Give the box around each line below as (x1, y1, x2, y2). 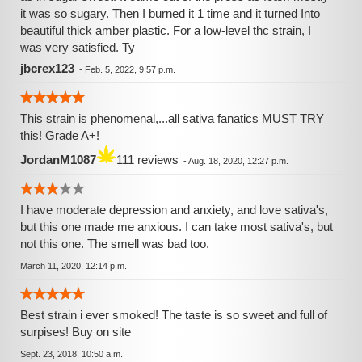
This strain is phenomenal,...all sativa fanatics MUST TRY (20, 112, 324, 125)
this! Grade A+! (20, 128, 99, 142)
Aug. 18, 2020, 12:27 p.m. (188, 156, 288, 166)
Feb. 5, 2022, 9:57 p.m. (85, 65, 175, 74)
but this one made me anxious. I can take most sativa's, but (20, 220, 333, 234)
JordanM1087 (20, 153, 96, 166)
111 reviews (116, 153, 179, 166)
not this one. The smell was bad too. (20, 237, 209, 250)
